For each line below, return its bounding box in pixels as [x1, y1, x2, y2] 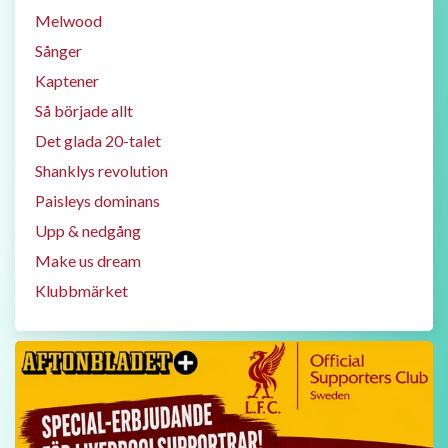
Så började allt [35, 101, 133, 120]
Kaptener [35, 71, 99, 90]
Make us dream [35, 251, 141, 270]
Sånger [35, 41, 82, 60]
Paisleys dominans [35, 191, 160, 210]
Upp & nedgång [35, 221, 141, 240]
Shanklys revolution [35, 161, 168, 180]
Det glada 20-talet [35, 131, 161, 150]
